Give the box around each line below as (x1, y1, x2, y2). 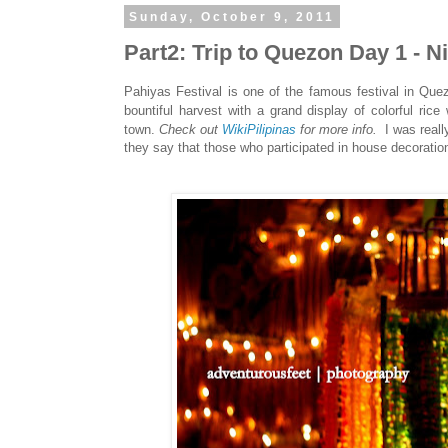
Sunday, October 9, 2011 (128, 9, 335, 24)
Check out (159, 122, 223, 138)
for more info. (296, 122, 386, 138)
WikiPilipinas (222, 122, 297, 138)
